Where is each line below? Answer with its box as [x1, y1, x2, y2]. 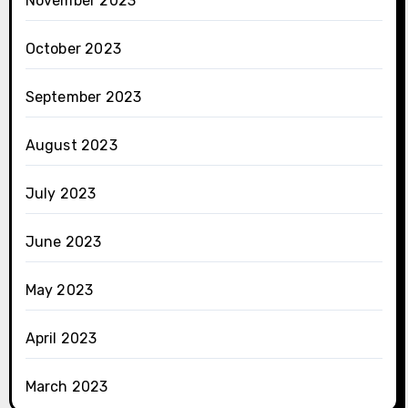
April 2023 [25, 330, 97, 348]
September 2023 [25, 88, 142, 107]
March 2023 [25, 378, 108, 396]
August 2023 [25, 137, 117, 155]
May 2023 [25, 281, 94, 300]
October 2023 [25, 40, 121, 58]
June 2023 [25, 233, 102, 251]
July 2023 [25, 185, 97, 203]
